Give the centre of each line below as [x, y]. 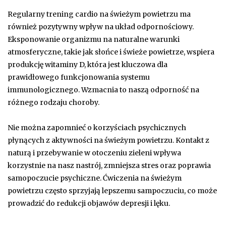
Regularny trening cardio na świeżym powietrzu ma [99, 14]
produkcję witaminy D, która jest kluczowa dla [88, 65]
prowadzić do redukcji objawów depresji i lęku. [89, 204]
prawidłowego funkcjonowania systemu [79, 77]
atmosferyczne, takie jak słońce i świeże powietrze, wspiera [111, 52]
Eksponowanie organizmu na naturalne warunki [94, 40]
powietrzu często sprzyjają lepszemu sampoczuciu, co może [112, 191]
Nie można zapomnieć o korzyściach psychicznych [97, 128]
